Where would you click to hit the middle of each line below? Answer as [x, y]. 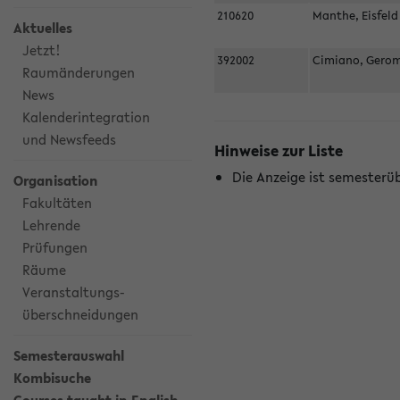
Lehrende [51, 225]
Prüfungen [55, 247]
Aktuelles [43, 28]
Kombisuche [52, 378]
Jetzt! [42, 50]
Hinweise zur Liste [279, 150]
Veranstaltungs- [74, 292]
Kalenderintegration [86, 117]
